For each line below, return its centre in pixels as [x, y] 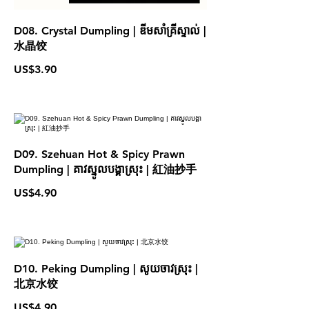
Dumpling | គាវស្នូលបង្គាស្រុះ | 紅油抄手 [105, 169]
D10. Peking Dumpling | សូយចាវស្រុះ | [106, 269]
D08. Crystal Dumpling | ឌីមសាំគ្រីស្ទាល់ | [110, 31]
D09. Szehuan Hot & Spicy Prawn [99, 154]
